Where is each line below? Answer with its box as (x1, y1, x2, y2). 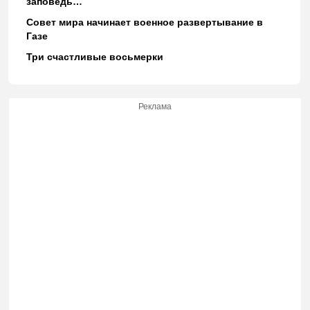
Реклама (138, 101, 172, 111)
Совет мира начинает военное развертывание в (26, 16, 263, 28)
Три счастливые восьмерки (26, 51, 163, 62)
